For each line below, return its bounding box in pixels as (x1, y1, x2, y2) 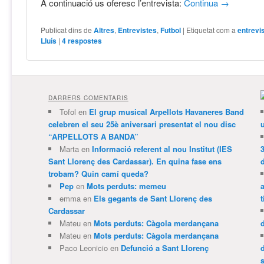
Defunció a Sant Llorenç (120, 242, 209, 253)
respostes (66, 35, 103, 46)
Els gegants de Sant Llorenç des (93, 192, 212, 204)
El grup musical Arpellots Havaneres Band (88, 105, 244, 117)
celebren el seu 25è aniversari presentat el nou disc (48, 118, 236, 130)
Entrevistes (118, 24, 157, 35)
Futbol (160, 24, 181, 35)
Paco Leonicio (59, 242, 108, 253)
